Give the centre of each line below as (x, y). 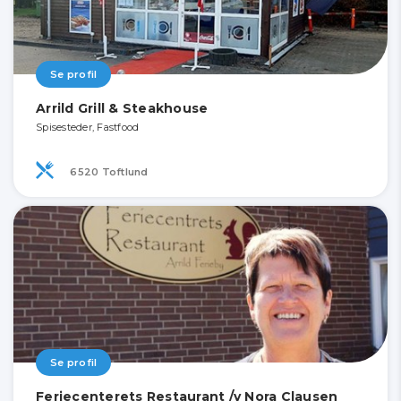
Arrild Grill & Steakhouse (122, 109)
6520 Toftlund (108, 171)
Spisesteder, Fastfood (88, 128)
